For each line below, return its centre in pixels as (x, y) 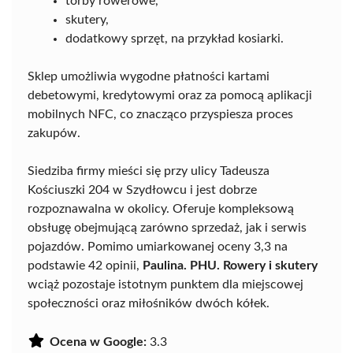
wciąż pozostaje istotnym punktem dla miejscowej (165, 284)
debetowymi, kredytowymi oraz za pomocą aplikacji (170, 95)
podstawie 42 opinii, (85, 266)
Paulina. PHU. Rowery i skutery (230, 266)
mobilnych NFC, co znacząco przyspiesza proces (160, 114)
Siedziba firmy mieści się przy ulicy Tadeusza (149, 171)
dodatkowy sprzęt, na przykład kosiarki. (175, 39)
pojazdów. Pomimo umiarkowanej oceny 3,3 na (158, 247)
